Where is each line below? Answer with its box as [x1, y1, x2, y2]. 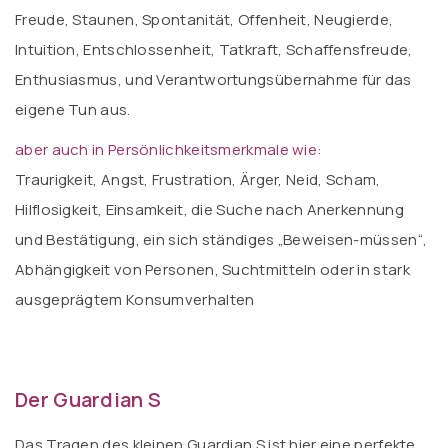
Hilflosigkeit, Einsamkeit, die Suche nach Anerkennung [15, 199, 404, 220]
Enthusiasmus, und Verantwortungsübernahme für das [15, 69, 412, 90]
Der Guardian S [15, 386, 162, 413]
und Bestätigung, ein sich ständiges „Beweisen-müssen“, [15, 229, 428, 250]
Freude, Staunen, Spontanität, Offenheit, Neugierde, [15, 9, 394, 30]
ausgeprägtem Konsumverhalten [15, 289, 255, 310]
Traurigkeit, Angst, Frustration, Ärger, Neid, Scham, [15, 169, 381, 190]
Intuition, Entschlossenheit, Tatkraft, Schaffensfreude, [15, 39, 413, 60]
